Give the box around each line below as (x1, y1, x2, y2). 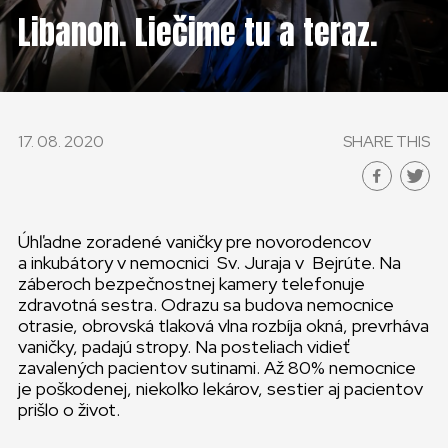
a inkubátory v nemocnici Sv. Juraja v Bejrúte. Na (18, 251, 401, 274)
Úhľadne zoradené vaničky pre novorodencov (18, 230, 371, 253)
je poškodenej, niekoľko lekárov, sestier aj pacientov (18, 377, 423, 400)
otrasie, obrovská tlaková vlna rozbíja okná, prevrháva (18, 314, 429, 337)
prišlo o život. (18, 398, 120, 421)
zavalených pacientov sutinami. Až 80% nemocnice (18, 356, 416, 379)
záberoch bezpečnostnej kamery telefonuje (18, 272, 365, 295)
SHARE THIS (343, 131, 430, 152)
